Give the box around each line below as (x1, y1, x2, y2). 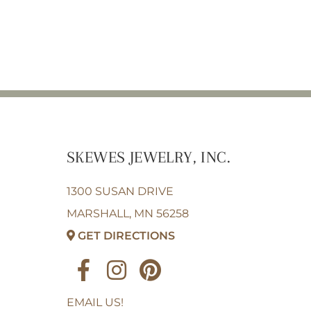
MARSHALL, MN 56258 (67, 206, 190, 220)
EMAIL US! (67, 295, 124, 309)
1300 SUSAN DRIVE (67, 184, 174, 198)
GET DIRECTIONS (78, 228, 176, 242)
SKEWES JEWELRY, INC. (67, 149, 231, 167)
